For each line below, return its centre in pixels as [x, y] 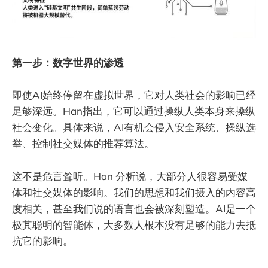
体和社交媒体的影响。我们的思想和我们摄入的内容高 [134, 192]
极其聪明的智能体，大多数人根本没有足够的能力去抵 [134, 224]
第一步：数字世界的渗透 [68, 63]
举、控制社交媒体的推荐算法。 [83, 144]
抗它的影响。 [42, 240]
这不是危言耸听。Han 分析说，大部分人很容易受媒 [130, 176]
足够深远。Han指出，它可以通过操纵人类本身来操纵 [134, 111]
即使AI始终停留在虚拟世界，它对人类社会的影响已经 [134, 95]
